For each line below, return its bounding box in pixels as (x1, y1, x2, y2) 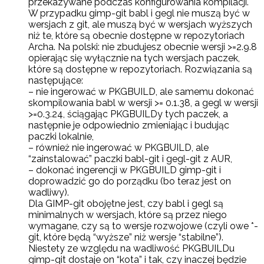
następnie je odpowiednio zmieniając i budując (28, 120, 229, 131)
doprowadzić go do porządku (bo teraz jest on (28, 176, 231, 187)
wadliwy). (28, 187, 69, 199)
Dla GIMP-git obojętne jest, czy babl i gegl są (28, 198, 223, 210)
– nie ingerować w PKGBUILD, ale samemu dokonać (28, 86, 254, 98)
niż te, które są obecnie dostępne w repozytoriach (28, 30, 245, 42)
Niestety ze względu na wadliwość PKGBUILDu (28, 243, 235, 255)
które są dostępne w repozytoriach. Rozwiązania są (28, 64, 252, 75)
